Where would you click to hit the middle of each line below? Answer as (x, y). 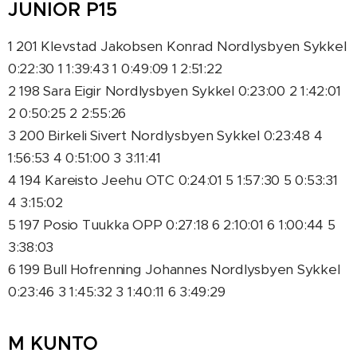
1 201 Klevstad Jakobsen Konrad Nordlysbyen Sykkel (177, 46)
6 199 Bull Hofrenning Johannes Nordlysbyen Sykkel (174, 269)
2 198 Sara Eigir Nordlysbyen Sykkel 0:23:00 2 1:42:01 (175, 91)
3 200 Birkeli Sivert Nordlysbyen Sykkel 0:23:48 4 (165, 135)
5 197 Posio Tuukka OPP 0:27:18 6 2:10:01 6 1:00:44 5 (172, 225)
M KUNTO (53, 343)
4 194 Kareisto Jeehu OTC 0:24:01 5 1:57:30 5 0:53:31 (173, 180)
